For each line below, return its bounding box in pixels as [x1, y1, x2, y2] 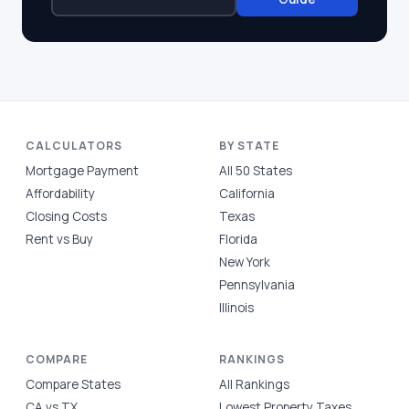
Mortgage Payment [26, 163, 139, 179]
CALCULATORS [26, 138, 122, 153]
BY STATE [219, 138, 279, 153]
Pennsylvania [219, 277, 295, 293]
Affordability [26, 185, 95, 202]
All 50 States [219, 163, 292, 179]
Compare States [26, 376, 121, 393]
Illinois [219, 299, 254, 316]
